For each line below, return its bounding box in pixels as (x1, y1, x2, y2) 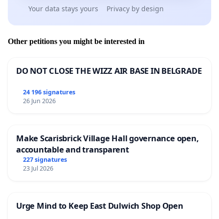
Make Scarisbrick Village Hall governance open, (16, 132, 199, 144)
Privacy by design (107, 4, 164, 14)
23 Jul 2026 (22, 164, 53, 173)
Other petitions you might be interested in (8, 37, 145, 46)
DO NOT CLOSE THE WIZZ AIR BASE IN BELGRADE (16, 65, 202, 77)
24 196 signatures (22, 88, 75, 97)
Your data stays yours (28, 4, 98, 14)
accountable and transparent (16, 144, 129, 155)
